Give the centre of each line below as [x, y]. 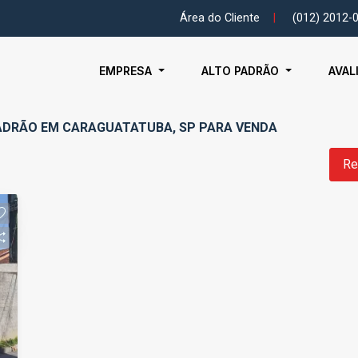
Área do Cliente [220, 18]
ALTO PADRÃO [242, 71]
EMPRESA [127, 71]
